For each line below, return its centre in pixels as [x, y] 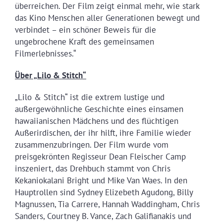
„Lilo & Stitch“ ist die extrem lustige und [89, 97]
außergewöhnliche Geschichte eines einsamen [99, 109]
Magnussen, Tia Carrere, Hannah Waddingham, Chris [107, 204]
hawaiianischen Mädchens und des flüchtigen [96, 121]
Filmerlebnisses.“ [45, 53]
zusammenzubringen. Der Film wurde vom [91, 144]
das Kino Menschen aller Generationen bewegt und [107, 18]
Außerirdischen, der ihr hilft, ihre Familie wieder [103, 133]
